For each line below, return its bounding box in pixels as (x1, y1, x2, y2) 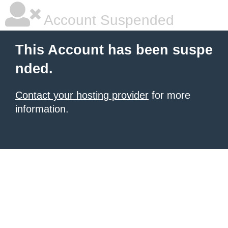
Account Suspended (41, 12, 174, 28)
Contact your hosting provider (15, 90, 149, 101)
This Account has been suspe (15, 42, 213, 58)
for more (149, 90, 190, 101)
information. (15, 103, 69, 115)
